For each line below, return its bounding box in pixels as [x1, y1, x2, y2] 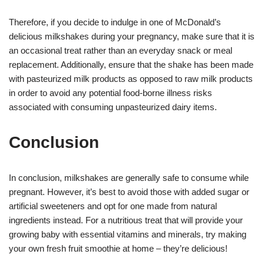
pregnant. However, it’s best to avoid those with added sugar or [9, 187, 249, 197]
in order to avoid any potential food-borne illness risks [9, 88, 212, 98]
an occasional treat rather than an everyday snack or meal [9, 45, 232, 56]
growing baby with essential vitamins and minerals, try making [9, 229, 246, 240]
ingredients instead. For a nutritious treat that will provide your [9, 215, 243, 226]
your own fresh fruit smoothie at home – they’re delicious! [9, 243, 227, 254]
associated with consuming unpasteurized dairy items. [9, 102, 217, 113]
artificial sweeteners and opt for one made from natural [9, 201, 217, 212]
